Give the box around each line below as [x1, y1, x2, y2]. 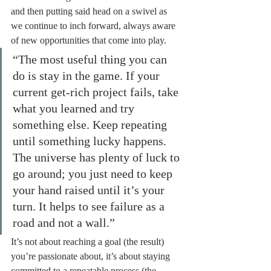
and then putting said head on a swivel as [11, 6, 169, 16]
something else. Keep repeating [13, 118, 170, 131]
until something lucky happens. [13, 134, 169, 148]
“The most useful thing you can [13, 53, 170, 66]
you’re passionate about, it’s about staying [11, 251, 172, 261]
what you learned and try [13, 102, 137, 115]
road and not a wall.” [13, 216, 115, 229]
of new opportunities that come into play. [11, 35, 166, 45]
